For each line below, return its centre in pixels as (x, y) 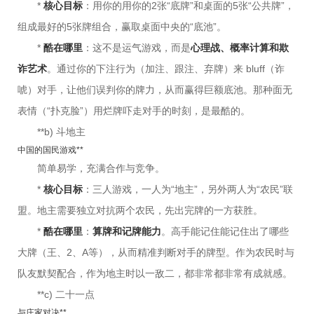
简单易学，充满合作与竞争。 (101, 169)
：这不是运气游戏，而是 (137, 48)
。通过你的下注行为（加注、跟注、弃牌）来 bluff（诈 (166, 69)
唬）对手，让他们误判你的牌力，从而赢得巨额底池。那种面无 (155, 90)
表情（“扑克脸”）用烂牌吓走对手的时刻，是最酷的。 (134, 111)
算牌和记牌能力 (127, 232)
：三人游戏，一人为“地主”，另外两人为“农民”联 (188, 190)
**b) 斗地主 (61, 132)
